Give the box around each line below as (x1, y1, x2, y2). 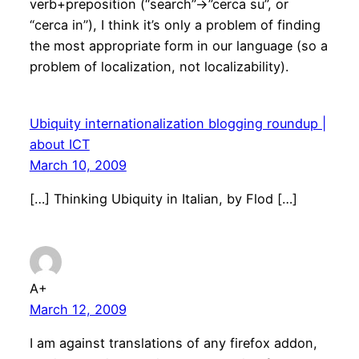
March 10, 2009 (29, 157, 127, 174)
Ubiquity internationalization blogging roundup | (29, 115, 326, 132)
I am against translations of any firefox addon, (29, 334, 317, 351)
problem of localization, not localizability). (29, 58, 288, 75)
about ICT (29, 136, 90, 153)
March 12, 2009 (29, 301, 127, 317)
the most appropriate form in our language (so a (29, 38, 328, 54)
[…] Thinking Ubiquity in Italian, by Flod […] (29, 191, 297, 208)
